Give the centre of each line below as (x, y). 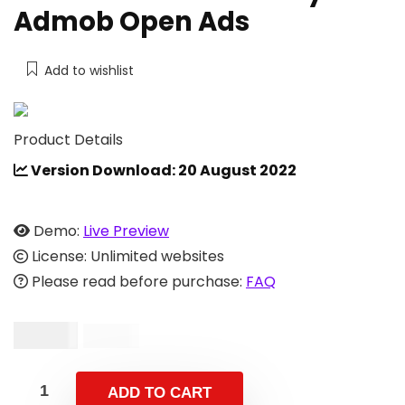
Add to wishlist (89, 70)
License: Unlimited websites (126, 256)
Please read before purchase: (137, 281)
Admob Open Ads (132, 21)
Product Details (68, 139)
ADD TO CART (160, 392)
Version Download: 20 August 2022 (162, 170)
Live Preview (126, 231)
